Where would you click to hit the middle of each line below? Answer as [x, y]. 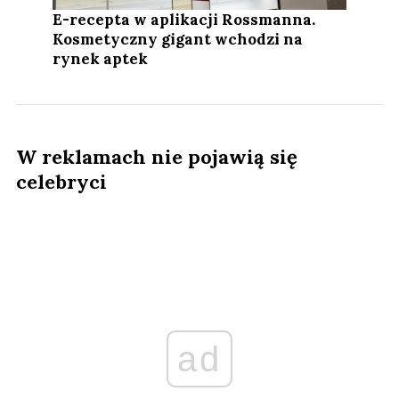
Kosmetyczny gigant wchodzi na [178, 40]
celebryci [61, 182]
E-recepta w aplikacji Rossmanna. [184, 20]
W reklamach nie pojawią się [157, 157]
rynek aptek [101, 59]
